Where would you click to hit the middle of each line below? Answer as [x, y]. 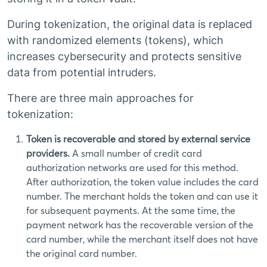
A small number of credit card [137, 153]
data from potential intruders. [82, 72]
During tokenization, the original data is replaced [130, 24]
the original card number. [82, 253]
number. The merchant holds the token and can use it [142, 196]
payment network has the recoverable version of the [140, 225]
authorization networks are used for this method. [132, 167]
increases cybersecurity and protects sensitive [124, 56]
